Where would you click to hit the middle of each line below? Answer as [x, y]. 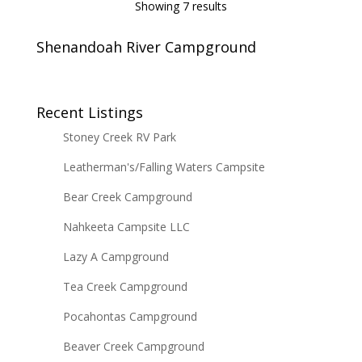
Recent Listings [89, 113]
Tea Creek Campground [125, 287]
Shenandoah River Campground [146, 47]
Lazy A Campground [116, 257]
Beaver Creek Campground [133, 347]
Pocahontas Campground [130, 317]
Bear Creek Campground [127, 197]
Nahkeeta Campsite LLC [126, 227]
